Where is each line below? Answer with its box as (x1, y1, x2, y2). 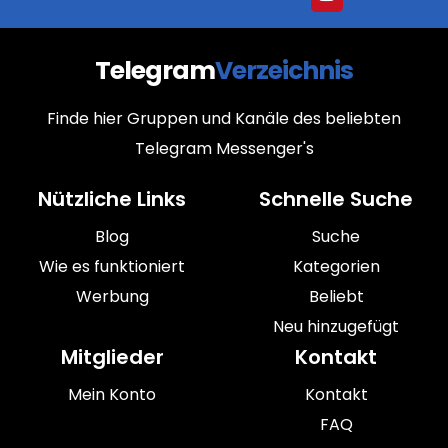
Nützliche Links (38, 185, 186, 213)
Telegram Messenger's (134, 137, 314, 160)
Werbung (75, 285, 149, 308)
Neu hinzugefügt (273, 315, 399, 338)
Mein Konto (68, 383, 156, 406)
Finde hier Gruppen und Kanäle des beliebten (47, 107, 401, 130)
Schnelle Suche (259, 185, 413, 213)
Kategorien (292, 255, 380, 278)
